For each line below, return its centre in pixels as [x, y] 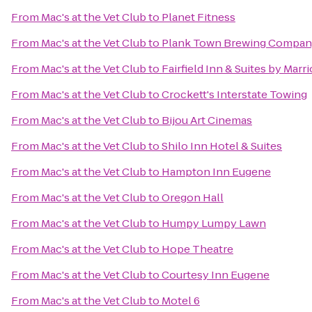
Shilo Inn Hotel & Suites [222, 146]
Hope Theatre [197, 249]
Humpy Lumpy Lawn [214, 223]
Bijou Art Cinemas [207, 120]
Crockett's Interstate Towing [234, 94]
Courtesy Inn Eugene [216, 275]
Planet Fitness [198, 17]
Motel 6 [181, 301]
